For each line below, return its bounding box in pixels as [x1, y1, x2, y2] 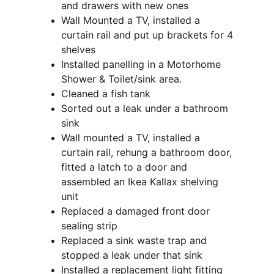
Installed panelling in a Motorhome [61, 58, 224, 70]
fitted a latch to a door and [61, 161, 190, 173]
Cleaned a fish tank [61, 87, 150, 100]
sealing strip [61, 220, 117, 232]
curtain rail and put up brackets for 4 [61, 29, 236, 41]
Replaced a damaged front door [61, 205, 213, 217]
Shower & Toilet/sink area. [61, 73, 182, 85]
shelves [61, 43, 95, 56]
